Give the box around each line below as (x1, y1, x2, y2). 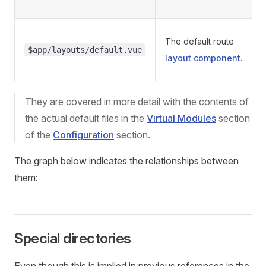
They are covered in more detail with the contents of (25, 96, 249, 107)
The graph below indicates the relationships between (14, 155, 239, 167)
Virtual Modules (147, 112, 216, 124)
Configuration (53, 129, 114, 141)
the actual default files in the (25, 112, 147, 124)
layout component (165, 53, 240, 63)
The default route (165, 36, 234, 46)
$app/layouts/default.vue (28, 45, 142, 55)
